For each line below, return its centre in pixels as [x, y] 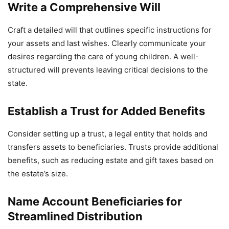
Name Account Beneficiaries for [95, 201]
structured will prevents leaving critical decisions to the [108, 70]
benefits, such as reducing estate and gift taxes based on [111, 160]
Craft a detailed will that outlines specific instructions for [110, 30]
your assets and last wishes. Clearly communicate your [107, 43]
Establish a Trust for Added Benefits [106, 111]
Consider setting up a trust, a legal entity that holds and [108, 133]
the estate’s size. [38, 173]
